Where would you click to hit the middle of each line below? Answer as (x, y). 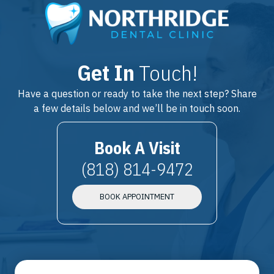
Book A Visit (137, 147)
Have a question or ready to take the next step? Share (137, 93)
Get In (108, 72)
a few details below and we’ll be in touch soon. (137, 108)
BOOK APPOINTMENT (137, 196)
